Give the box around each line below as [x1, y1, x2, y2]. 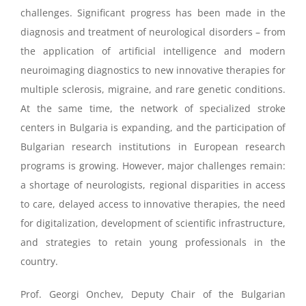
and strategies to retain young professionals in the [20, 236, 286, 249]
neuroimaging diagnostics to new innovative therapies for [20, 64, 286, 77]
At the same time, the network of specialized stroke [20, 102, 286, 115]
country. [20, 255, 58, 268]
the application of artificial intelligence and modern [20, 44, 286, 58]
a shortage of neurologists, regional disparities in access [20, 178, 286, 192]
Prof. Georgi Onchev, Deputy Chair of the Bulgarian [20, 288, 286, 301]
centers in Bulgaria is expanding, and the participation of [20, 121, 286, 135]
